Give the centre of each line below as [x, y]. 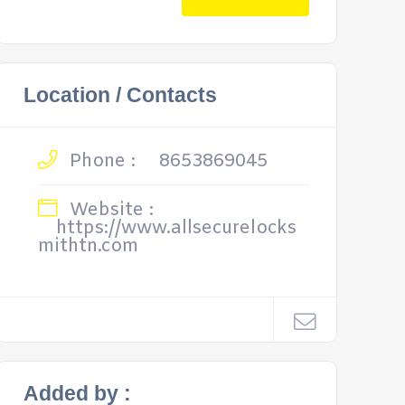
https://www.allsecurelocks [176, 228]
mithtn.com [88, 246]
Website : [108, 210]
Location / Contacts [120, 95]
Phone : [99, 161]
